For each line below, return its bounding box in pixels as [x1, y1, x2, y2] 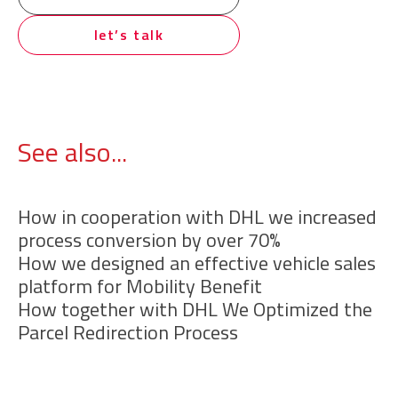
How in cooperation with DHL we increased [18, 201, 377, 232]
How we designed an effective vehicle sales [18, 247, 376, 278]
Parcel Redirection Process [18, 316, 238, 347]
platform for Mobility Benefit [18, 270, 262, 301]
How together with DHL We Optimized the [18, 293, 372, 324]
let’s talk [93, 23, 164, 45]
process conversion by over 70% [18, 224, 281, 255]
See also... [18, 131, 127, 172]
